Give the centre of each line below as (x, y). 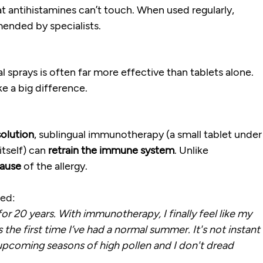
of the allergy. (55, 166)
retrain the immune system (112, 150)
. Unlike (193, 150)
